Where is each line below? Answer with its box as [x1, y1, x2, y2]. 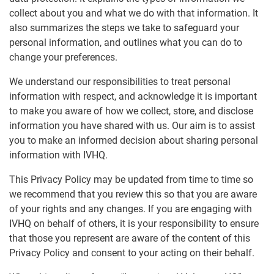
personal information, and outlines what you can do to [9, 37, 242, 49]
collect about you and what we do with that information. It [9, 7, 258, 20]
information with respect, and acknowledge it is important [9, 91, 257, 103]
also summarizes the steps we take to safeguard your [9, 22, 239, 34]
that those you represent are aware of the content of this [9, 232, 250, 245]
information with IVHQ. [9, 149, 108, 161]
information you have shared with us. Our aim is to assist [9, 120, 255, 132]
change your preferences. [9, 51, 117, 64]
